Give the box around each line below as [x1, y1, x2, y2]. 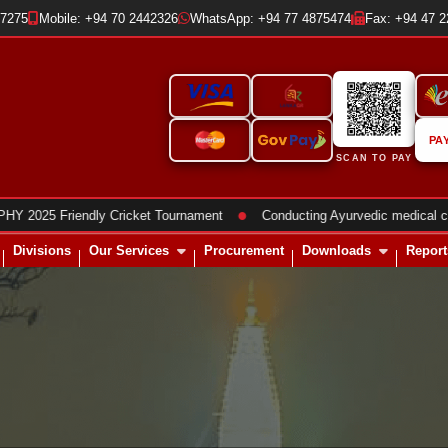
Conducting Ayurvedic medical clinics [228, 207, 445, 223]
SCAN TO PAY [336, 153, 413, 163]
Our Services [89, 243, 169, 258]
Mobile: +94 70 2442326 [39, 10, 178, 26]
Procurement [204, 243, 284, 258]
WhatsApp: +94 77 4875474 [190, 10, 351, 26]
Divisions [13, 243, 71, 258]
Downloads [302, 243, 371, 258]
